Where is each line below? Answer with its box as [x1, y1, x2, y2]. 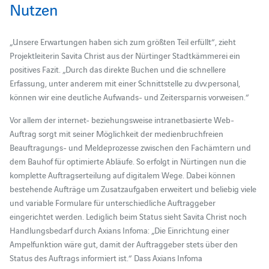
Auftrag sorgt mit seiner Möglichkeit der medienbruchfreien [9, 127, 223, 139]
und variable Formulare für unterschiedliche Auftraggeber [9, 196, 216, 208]
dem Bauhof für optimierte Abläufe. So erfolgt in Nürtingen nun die [9, 154, 246, 167]
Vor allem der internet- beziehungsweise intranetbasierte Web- [9, 113, 234, 125]
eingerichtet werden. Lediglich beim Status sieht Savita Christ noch [9, 210, 247, 222]
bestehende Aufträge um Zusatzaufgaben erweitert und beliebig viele [9, 182, 256, 195]
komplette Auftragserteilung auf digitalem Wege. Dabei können [9, 168, 235, 181]
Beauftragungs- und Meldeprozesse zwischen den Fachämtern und [9, 141, 251, 153]
